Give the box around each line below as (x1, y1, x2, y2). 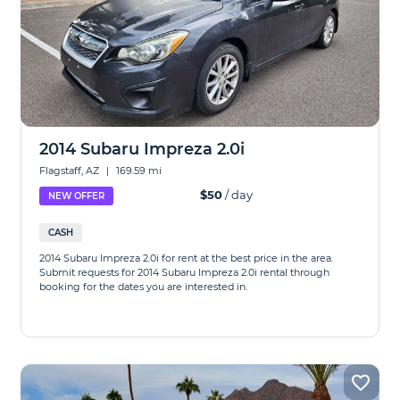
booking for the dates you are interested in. (39, 280, 248, 293)
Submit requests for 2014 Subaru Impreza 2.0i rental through (39, 266, 330, 279)
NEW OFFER (48, 190, 105, 202)
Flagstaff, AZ (39, 164, 103, 177)
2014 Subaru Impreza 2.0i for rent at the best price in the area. (39, 252, 334, 264)
